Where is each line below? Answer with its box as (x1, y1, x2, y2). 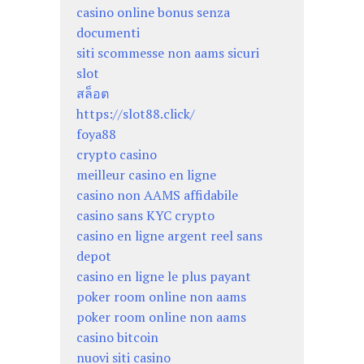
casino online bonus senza (76, 2, 230, 21)
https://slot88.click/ (76, 104, 195, 123)
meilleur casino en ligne (76, 165, 216, 184)
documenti (76, 23, 140, 41)
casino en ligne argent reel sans (76, 226, 262, 245)
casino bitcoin (76, 327, 158, 346)
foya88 (76, 124, 116, 143)
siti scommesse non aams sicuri (76, 43, 259, 62)
